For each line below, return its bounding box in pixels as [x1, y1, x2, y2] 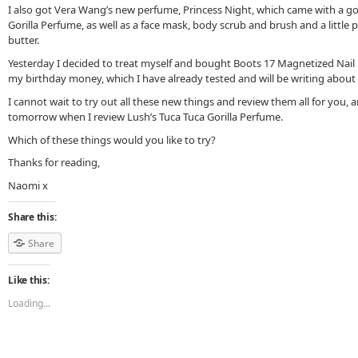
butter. [8, 33, 39, 48]
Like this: [8, 272, 50, 287]
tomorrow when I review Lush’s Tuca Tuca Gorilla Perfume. [8, 109, 283, 124]
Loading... [8, 296, 50, 310]
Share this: [8, 209, 57, 224]
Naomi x [8, 178, 48, 193]
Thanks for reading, [8, 155, 100, 170]
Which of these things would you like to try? [8, 132, 216, 147]
